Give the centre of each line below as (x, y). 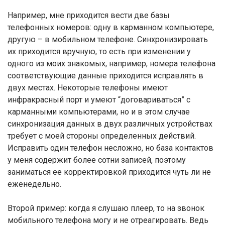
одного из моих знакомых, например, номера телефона (111, 64)
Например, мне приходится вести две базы (89, 15)
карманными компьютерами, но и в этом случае (99, 112)
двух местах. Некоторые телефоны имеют (88, 88)
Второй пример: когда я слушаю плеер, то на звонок (106, 208)
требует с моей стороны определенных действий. (102, 136)
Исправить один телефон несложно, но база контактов (110, 148)
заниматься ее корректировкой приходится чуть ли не (109, 172)
